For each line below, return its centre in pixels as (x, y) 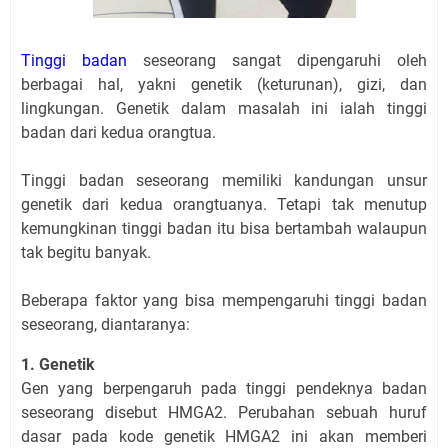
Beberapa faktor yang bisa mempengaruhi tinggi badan (224, 301)
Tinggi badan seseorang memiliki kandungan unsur (224, 181)
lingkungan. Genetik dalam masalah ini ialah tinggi (224, 109)
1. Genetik (58, 365)
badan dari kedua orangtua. (118, 133)
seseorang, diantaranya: (105, 325)
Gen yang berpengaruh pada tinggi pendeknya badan (224, 389)
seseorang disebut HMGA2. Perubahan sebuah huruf (224, 413)
